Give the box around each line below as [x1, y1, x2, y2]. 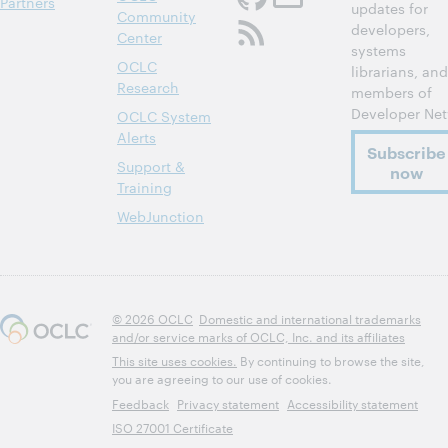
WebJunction [117, 206, 204, 226]
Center [117, 27, 162, 47]
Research [117, 77, 179, 97]
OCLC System [117, 106, 211, 126]
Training [117, 177, 172, 197]
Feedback [112, 394, 169, 412]
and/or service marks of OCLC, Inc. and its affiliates [112, 327, 405, 345]
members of [351, 82, 432, 102]
